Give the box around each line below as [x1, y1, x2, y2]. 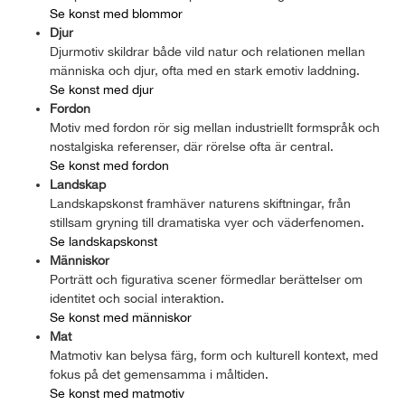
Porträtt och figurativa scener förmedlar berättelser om [50, 271, 363, 287]
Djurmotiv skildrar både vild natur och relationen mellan [50, 43, 365, 59]
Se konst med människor [50, 309, 192, 325]
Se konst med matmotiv [50, 385, 184, 400]
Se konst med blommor [50, 5, 183, 21]
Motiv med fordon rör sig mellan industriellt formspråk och [50, 119, 380, 135]
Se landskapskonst [50, 233, 157, 249]
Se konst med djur [50, 81, 154, 97]
